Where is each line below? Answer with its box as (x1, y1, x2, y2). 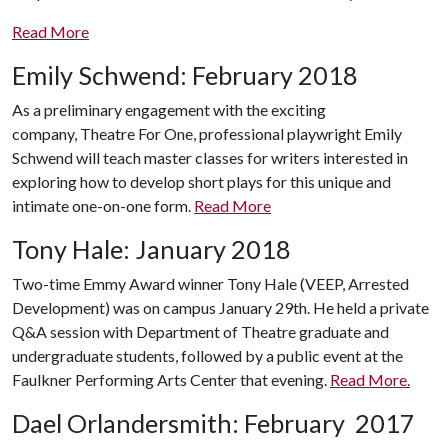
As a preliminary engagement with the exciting (12, 100, 326, 120)
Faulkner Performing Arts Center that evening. (12, 370, 327, 390)
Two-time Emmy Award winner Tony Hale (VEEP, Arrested (12, 274, 409, 294)
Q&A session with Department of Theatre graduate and (12, 322, 389, 342)
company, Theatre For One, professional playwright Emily (12, 124, 402, 144)
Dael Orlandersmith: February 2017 (12, 408, 415, 439)
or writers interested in (253, 148, 408, 168)
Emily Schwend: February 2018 (12, 60, 358, 91)
